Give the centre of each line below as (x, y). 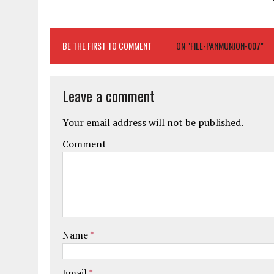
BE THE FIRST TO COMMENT (107, 45)
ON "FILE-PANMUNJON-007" (220, 45)
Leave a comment (109, 95)
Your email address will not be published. (153, 122)
